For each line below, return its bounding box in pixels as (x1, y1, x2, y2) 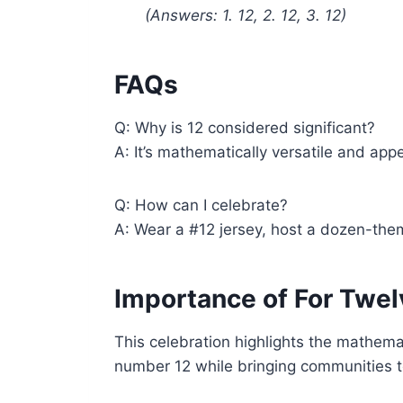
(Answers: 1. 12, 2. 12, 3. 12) (145, 5, 347, 24)
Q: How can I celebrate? (114, 195, 289, 214)
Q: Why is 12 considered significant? (114, 118, 376, 137)
